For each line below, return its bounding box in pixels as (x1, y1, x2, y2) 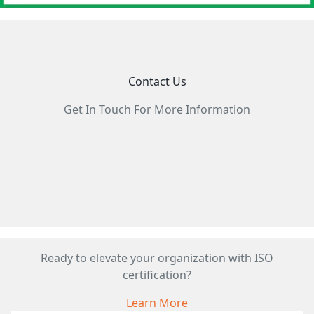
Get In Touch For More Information (64, 101, 250, 117)
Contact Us (128, 73, 186, 89)
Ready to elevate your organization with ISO (41, 250, 273, 266)
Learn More (126, 294, 188, 310)
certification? (123, 266, 191, 282)
